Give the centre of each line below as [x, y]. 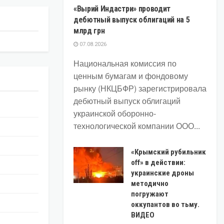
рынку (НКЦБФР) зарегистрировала [140, 88]
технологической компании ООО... [137, 126]
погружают [150, 194]
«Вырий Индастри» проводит [122, 9]
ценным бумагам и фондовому [131, 76]
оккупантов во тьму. [165, 205]
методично [150, 184]
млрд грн [89, 31]
